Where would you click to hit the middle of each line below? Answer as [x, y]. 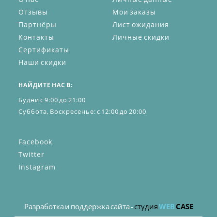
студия [146, 206]
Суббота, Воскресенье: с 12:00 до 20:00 [82, 111]
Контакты [36, 37]
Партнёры [38, 24]
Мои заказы [134, 12]
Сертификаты [44, 50]
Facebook [35, 142]
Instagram [37, 167]
